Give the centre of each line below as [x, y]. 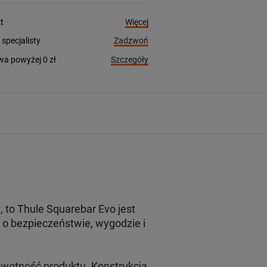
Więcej [136, 22]
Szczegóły [129, 59]
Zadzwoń [131, 41]
